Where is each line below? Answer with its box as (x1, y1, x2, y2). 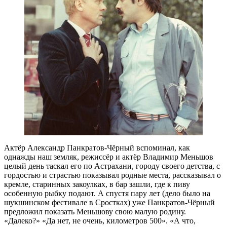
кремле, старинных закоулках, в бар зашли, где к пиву (4, 179, 190, 188)
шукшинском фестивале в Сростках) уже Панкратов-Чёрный (4, 198, 215, 207)
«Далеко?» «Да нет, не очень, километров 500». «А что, (4, 216, 196, 225)
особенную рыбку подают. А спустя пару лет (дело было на (4, 188, 210, 198)
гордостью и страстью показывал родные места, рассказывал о (4, 170, 221, 179)
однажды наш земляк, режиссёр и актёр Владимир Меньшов (4, 152, 213, 161)
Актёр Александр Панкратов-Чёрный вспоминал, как (4, 143, 190, 152)
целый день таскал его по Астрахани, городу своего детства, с (4, 161, 220, 170)
